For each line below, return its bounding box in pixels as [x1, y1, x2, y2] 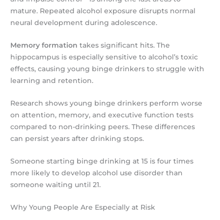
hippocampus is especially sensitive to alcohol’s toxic [10, 53, 198, 61]
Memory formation [10, 41, 78, 49]
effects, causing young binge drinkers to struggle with [10, 64, 205, 73]
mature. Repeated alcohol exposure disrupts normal [10, 7, 196, 15]
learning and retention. [10, 76, 94, 84]
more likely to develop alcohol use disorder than [10, 168, 183, 177]
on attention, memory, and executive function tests [10, 110, 194, 119]
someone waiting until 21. [10, 180, 101, 189]
